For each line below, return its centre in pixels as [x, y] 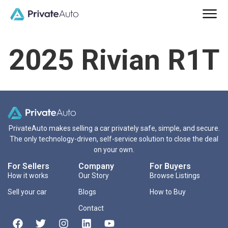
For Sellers [28, 166]
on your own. [114, 150]
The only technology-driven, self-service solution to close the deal [114, 139]
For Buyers [170, 166]
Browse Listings [175, 176]
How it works [28, 176]
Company [96, 166]
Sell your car [27, 192]
